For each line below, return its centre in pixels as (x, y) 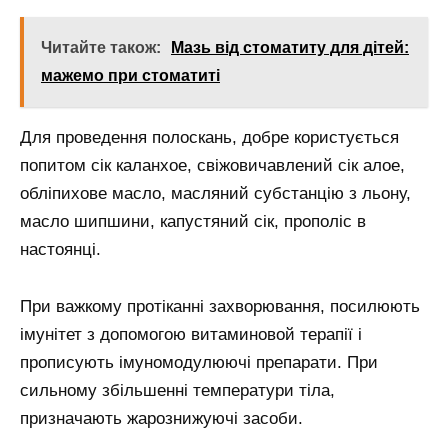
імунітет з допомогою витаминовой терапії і (191, 335)
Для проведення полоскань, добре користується (209, 138)
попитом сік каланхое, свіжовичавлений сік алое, (212, 166)
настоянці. (60, 250)
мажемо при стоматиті (130, 76)
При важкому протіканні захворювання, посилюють (220, 307)
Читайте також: (101, 48)
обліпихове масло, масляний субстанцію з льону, (215, 194)
